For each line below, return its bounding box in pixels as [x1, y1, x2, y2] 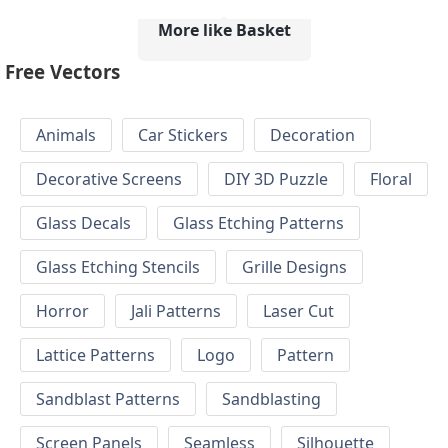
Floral [370, 168, 412, 191]
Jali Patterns [131, 300, 221, 323]
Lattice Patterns [36, 344, 155, 367]
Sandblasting [222, 388, 321, 411]
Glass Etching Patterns [173, 212, 344, 235]
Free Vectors [5, 59, 120, 85]
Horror [36, 300, 89, 323]
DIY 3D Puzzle [224, 168, 328, 191]
